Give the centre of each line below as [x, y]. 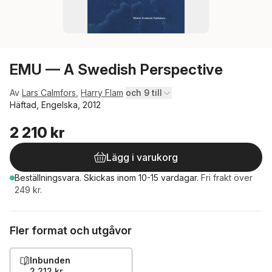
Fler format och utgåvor [71, 230]
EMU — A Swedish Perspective [116, 70]
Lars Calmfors [49, 93]
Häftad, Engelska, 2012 [55, 105]
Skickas [100, 178]
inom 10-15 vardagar [157, 178]
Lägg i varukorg [142, 157]
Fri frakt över [227, 178]
